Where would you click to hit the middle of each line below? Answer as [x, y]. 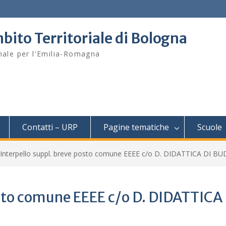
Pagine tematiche [136, 127]
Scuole [210, 127]
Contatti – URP [50, 127]
